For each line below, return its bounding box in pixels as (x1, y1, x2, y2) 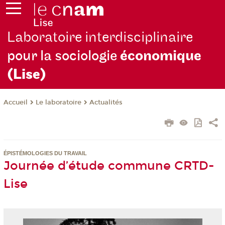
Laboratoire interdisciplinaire (7, 29, 193, 47)
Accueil (3, 98, 28, 107)
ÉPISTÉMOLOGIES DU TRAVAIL (3, 150, 87, 157)
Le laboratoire (35, 98, 81, 107)
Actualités (89, 98, 123, 107)
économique (120, 47, 202, 65)
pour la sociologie (7, 47, 121, 65)
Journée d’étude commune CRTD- (3, 159, 214, 173)
